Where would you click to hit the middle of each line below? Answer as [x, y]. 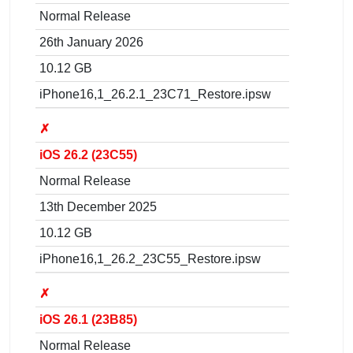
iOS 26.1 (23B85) [88, 319]
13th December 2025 [98, 206]
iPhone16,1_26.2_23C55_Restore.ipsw [150, 258]
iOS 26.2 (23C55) [88, 154]
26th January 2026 [91, 42]
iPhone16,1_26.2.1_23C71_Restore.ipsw [155, 94]
